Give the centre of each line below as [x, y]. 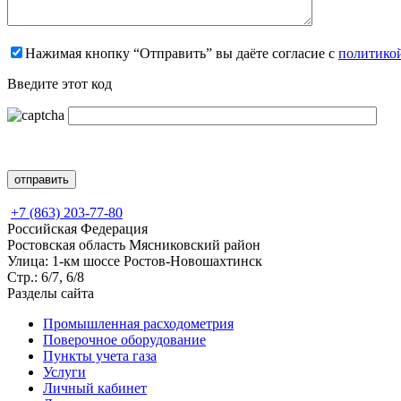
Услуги [64, 371]
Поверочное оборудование [124, 339]
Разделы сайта [51, 293]
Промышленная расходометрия [138, 323]
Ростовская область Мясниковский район [134, 244]
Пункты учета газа [100, 355]
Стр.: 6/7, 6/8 [46, 277]
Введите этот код [60, 83]
